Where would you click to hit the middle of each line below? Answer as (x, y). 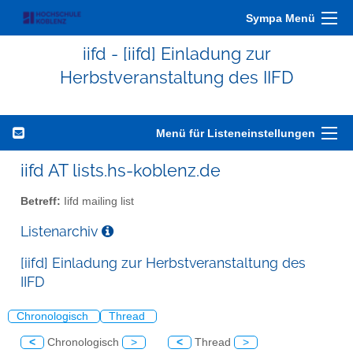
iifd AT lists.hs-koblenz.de (121, 170)
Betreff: (41, 201)
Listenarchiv (61, 231)
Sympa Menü (281, 18)
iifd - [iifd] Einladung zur (176, 54)
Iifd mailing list (97, 201)
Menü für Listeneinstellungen (236, 133)
